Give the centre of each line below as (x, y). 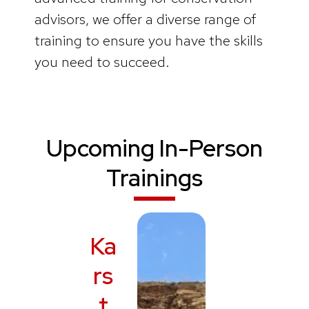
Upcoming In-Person (154, 149)
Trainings (154, 178)
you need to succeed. (102, 61)
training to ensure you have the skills (149, 40)
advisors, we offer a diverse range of (145, 19)
